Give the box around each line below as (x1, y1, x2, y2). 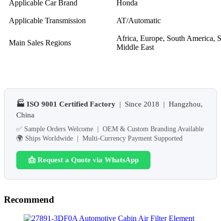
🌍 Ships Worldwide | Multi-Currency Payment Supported (16, 134, 183, 142)
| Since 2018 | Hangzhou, (115, 100, 203, 108)
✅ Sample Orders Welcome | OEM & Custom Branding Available (16, 125, 204, 133)
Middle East (116, 42, 154, 51)
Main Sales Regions (9, 38, 71, 47)
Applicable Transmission (9, 16, 86, 25)
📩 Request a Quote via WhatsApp (28, 155, 139, 164)
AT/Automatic (116, 16, 161, 25)
